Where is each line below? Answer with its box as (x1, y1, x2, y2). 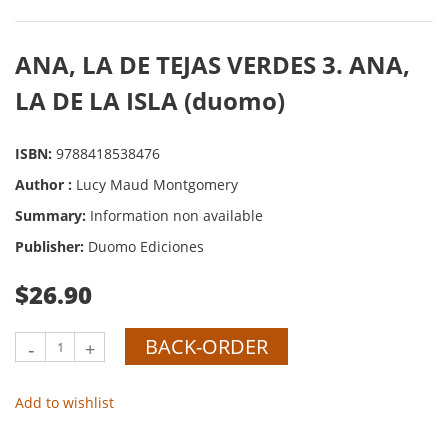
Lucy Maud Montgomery (76, 175, 238, 194)
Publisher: (15, 237, 88, 256)
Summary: (15, 206, 90, 225)
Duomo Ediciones (88, 237, 204, 256)
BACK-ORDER (145, 333, 268, 360)
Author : (15, 175, 76, 194)
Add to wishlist (15, 393, 114, 412)
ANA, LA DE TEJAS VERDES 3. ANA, (15, 48, 410, 81)
